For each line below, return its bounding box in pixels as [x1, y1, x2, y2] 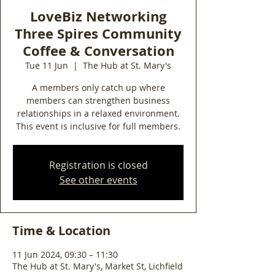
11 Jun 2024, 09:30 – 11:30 [12, 249, 118, 260]
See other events [59, 173, 137, 187]
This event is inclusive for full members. [16, 120, 180, 132]
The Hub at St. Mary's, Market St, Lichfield [12, 260, 183, 272]
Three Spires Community [15, 24, 182, 43]
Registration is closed [48, 158, 148, 172]
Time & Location [12, 222, 110, 239]
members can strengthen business [26, 95, 170, 106]
